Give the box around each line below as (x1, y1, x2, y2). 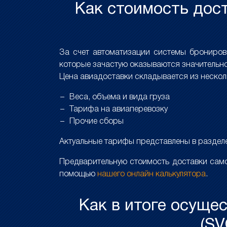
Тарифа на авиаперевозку (69, 106, 168, 113)
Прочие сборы (69, 118, 124, 125)
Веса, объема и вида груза (69, 94, 170, 101)
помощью (59, 171, 97, 178)
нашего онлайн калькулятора (97, 171, 206, 178)
